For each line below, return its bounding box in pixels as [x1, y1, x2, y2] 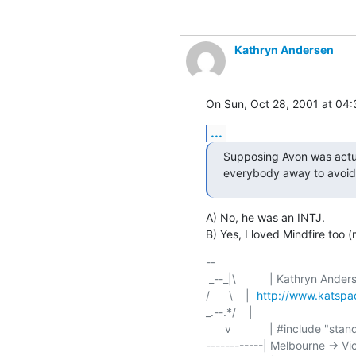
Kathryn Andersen [234, 42, 334, 56]
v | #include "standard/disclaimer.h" [205, 321, 225, 335]
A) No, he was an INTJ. [205, 210, 325, 224]
